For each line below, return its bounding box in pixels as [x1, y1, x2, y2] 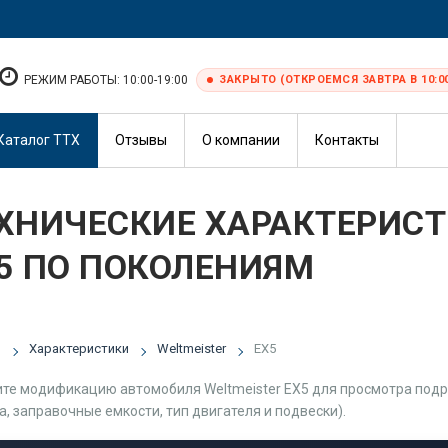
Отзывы [115, 132, 167, 148]
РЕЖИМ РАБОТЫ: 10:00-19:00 [24, 72, 188, 87]
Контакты [315, 132, 379, 148]
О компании [202, 132, 280, 148]
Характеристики [28, 341, 129, 356]
